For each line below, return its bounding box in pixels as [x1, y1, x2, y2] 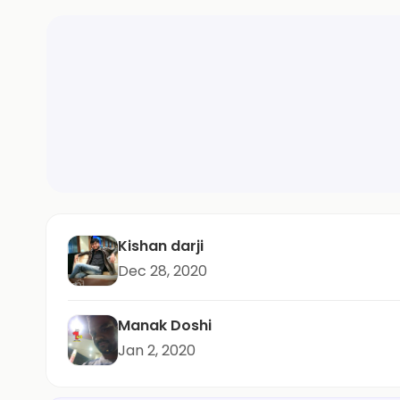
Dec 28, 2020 [118, 261, 207, 281]
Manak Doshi [118, 315, 212, 336]
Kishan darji [118, 236, 204, 256]
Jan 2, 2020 [118, 340, 196, 361]
